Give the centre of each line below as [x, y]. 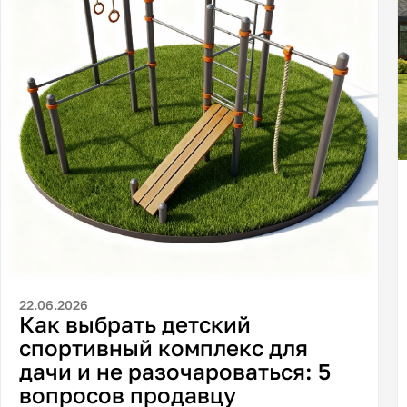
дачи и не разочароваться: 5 [175, 372]
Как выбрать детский [135, 324]
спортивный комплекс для [164, 348]
